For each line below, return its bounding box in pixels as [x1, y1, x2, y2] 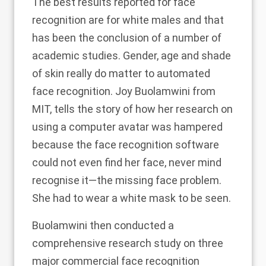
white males [122, 14, 181, 26]
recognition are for [32, 14, 122, 26]
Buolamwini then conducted [32, 219, 168, 232]
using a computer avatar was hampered [32, 121, 223, 133]
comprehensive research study [32, 237, 181, 249]
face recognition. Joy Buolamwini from [32, 85, 216, 97]
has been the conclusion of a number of [32, 31, 221, 44]
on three [181, 237, 223, 249]
